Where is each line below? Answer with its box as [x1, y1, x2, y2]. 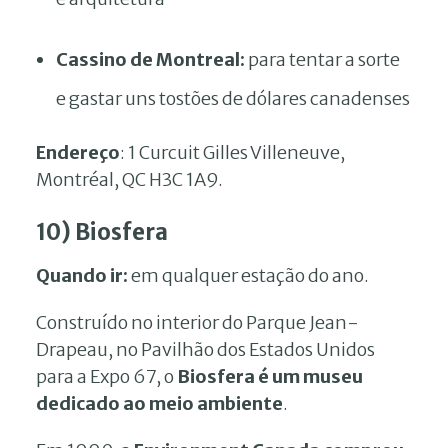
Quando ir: [36, 263, 131, 287]
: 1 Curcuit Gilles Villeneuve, [120, 140, 345, 164]
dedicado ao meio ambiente [36, 391, 283, 415]
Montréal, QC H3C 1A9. [36, 167, 223, 191]
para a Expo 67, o [36, 364, 177, 388]
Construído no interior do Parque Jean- [36, 310, 359, 334]
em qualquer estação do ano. [131, 263, 369, 287]
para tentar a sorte [245, 47, 400, 71]
